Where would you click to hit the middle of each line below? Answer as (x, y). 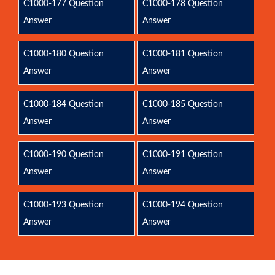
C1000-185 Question (182, 104)
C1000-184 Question (64, 104)
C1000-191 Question (182, 155)
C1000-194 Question (182, 205)
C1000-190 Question (64, 155)
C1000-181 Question (182, 54)
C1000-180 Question (64, 54)
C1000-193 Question (64, 205)
